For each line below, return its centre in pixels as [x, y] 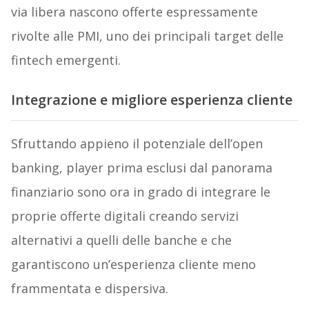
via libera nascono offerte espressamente [134, 11]
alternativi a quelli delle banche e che [121, 240]
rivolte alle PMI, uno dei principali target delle [147, 36]
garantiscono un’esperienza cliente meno [133, 265]
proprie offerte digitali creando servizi [124, 216]
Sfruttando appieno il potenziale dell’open [137, 144]
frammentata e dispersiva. [89, 289]
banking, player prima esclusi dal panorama [141, 168]
